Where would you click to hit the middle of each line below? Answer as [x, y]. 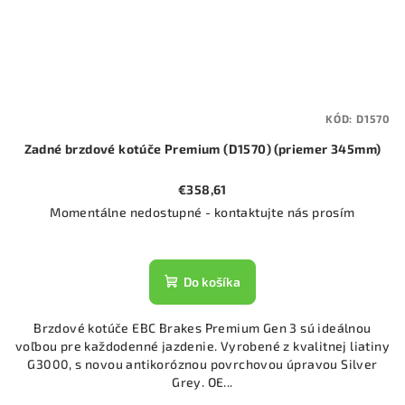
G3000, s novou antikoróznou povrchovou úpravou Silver [202, 363]
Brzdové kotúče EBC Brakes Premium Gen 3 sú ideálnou [202, 327]
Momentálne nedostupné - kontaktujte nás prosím [202, 212]
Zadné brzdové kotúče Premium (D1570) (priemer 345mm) [202, 148]
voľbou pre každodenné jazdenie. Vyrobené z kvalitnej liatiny [202, 345]
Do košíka [212, 281]
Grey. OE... [202, 381]
